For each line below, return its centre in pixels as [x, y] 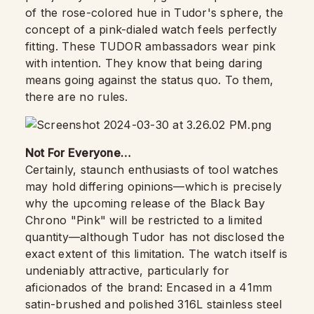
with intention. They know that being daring [144, 63]
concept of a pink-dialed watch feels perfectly [151, 29]
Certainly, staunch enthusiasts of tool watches [152, 170]
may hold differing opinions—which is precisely [154, 186]
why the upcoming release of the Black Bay [145, 203]
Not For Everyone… [78, 153]
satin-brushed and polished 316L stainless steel [154, 304]
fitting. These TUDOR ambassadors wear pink [151, 46]
